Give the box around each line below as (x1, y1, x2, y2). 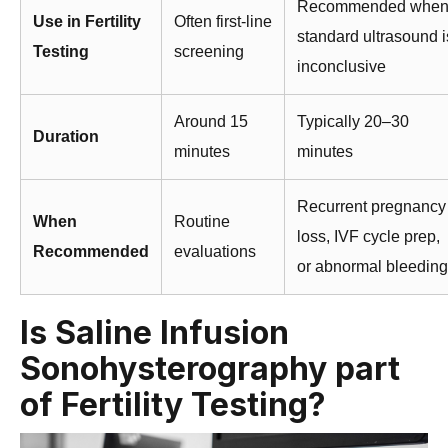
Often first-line (174, 12, 272, 30)
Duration (33, 127, 99, 145)
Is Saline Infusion (20, 312, 289, 352)
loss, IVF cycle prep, (297, 227, 440, 245)
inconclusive (297, 57, 386, 75)
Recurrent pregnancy (297, 197, 446, 215)
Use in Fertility (33, 12, 141, 30)
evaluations (174, 242, 256, 260)
